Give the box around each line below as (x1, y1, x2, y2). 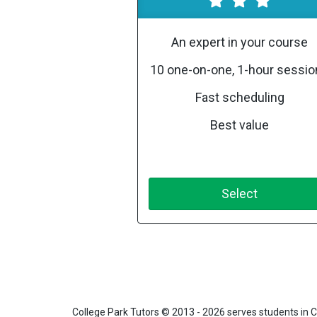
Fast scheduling (195, 90, 284, 105)
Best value (210, 117, 270, 132)
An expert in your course (171, 35, 309, 50)
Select (221, 186, 258, 201)
